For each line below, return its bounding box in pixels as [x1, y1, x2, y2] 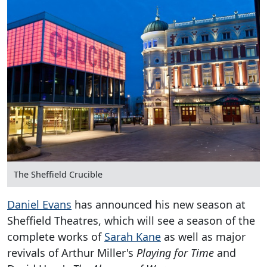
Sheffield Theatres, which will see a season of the [7, 213, 255, 228]
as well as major [161, 229, 246, 244]
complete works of [7, 229, 104, 244]
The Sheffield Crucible [14, 169, 103, 181]
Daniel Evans [7, 197, 72, 212]
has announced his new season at [72, 197, 246, 212]
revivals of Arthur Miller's [7, 246, 136, 260]
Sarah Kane [104, 229, 161, 244]
